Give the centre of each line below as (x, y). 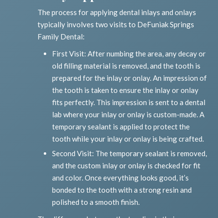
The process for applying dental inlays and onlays (117, 12)
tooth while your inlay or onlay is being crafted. (128, 139)
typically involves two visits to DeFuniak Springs (116, 25)
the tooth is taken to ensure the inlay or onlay (126, 90)
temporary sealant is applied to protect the (121, 127)
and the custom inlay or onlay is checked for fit (127, 166)
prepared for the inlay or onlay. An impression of (130, 78)
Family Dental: (61, 37)
